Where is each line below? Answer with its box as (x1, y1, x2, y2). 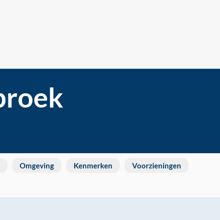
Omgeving (20, 161, 54, 170)
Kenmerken (74, 161, 112, 170)
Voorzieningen (132, 161, 181, 170)
